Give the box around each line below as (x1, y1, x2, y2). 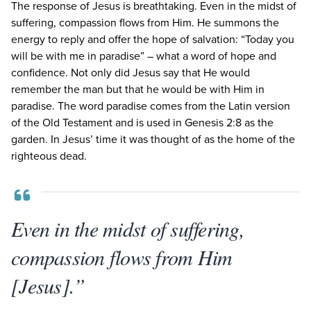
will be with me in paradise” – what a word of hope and (11, 48, 276, 64)
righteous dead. (11, 148, 87, 164)
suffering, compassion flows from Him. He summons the (11, 15, 279, 31)
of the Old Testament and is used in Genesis (11, 115, 226, 131)
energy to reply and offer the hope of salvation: (11, 31, 241, 47)
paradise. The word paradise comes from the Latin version (11, 98, 290, 114)
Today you (245, 31, 294, 47)
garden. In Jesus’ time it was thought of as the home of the (11, 131, 295, 147)
